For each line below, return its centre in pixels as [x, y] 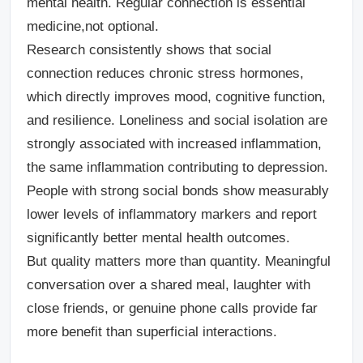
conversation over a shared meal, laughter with [169, 284]
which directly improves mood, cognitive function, [176, 96]
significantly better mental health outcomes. [158, 237]
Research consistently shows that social [149, 49]
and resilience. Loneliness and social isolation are [177, 120]
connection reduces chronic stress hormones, [165, 73]
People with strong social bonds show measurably [178, 190]
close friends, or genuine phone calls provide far [172, 308]
